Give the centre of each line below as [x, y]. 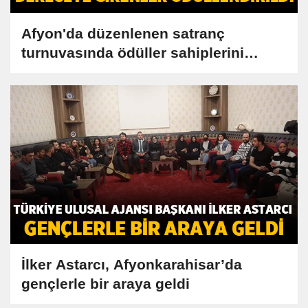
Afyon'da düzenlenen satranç [123, 33]
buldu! [44, 71]
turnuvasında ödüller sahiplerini [133, 52]
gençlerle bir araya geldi [106, 284]
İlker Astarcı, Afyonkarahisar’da [132, 265]
